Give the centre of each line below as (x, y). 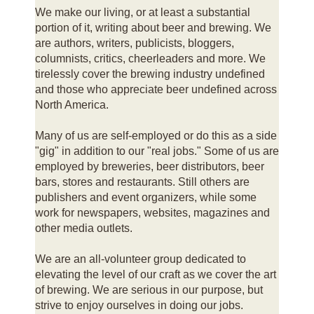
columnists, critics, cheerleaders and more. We (150, 58)
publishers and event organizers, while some (146, 197)
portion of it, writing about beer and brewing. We (153, 27)
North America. (72, 104)
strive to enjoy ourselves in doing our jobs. (139, 305)
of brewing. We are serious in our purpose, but (149, 289)
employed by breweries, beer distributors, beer (150, 166)
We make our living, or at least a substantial (143, 12)
